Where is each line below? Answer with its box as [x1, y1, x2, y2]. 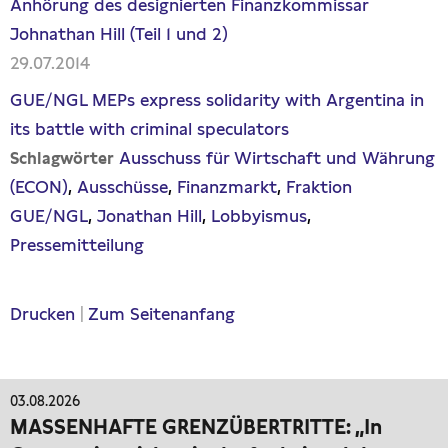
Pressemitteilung [10, 235, 144, 256]
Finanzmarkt [177, 177, 277, 198]
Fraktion [286, 177, 352, 198]
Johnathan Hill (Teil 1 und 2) [10, 24, 228, 45]
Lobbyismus [211, 206, 307, 227]
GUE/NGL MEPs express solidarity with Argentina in [10, 90, 424, 111]
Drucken [10, 304, 75, 325]
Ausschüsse [77, 177, 168, 198]
